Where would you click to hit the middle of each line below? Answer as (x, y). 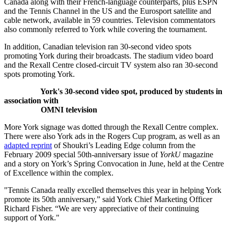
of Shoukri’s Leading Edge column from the (124, 146)
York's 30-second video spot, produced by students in (113, 92)
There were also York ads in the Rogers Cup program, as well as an (112, 136)
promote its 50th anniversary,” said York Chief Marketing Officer (108, 199)
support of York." (34, 218)
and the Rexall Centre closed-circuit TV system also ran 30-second (111, 65)
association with (31, 101)
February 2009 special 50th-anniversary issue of (82, 155)
